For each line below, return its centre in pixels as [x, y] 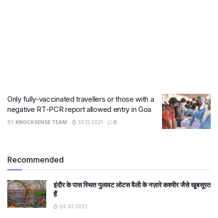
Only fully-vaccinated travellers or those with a [81, 99]
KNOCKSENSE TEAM [41, 122]
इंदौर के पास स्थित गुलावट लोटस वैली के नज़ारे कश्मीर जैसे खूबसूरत [132, 184]
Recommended [36, 159]
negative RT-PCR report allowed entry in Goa [80, 109]
